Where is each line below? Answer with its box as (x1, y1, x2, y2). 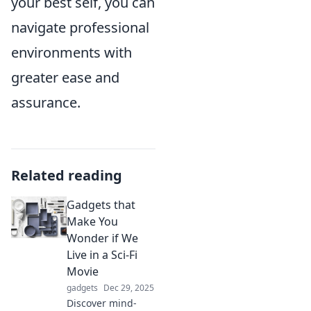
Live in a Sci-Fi (67, 246, 137, 262)
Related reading (11, 165, 122, 185)
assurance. (11, 92, 81, 112)
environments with (11, 42, 132, 62)
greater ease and (11, 67, 119, 87)
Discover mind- (67, 296, 137, 310)
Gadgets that (67, 196, 135, 212)
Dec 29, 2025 (103, 281, 154, 294)
